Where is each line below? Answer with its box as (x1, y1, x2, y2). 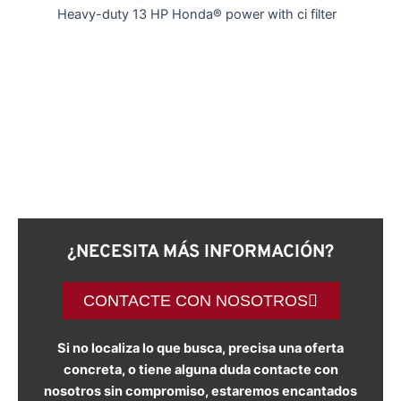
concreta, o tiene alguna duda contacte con (63, 361, 338, 378)
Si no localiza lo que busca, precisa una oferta (57, 339, 344, 356)
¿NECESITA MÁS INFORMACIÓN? (67, 240, 334, 264)
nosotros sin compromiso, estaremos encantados (44, 382, 357, 399)
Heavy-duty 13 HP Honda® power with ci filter (56, 6, 337, 23)
